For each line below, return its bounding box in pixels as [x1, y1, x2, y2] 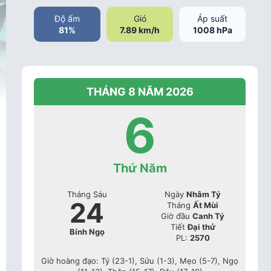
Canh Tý [192, 211, 224, 221]
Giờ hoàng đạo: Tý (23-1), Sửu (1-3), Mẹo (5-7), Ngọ [41, 255, 238, 266]
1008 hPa [192, 24, 232, 35]
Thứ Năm [113, 160, 167, 175]
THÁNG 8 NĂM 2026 [86, 85, 194, 98]
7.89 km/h [120, 24, 160, 35]
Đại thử [187, 221, 215, 232]
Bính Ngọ [69, 226, 105, 237]
